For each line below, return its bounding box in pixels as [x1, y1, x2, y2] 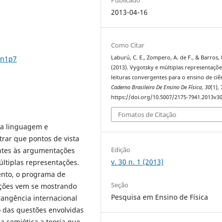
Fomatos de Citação [118, 110, 177, 119]
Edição [111, 145, 131, 155]
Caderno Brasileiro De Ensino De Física [111, 83, 202, 91]
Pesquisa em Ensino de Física [111, 192, 209, 202]
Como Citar [111, 40, 145, 50]
